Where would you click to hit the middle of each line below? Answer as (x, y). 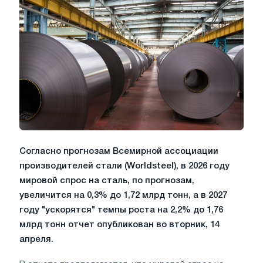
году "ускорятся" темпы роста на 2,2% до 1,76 (121, 210)
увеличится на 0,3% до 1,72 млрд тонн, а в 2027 (123, 195)
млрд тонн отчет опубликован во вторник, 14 (119, 225)
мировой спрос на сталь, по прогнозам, (107, 181)
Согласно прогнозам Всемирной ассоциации (119, 151)
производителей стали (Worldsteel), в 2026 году (124, 166)
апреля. (36, 239)
